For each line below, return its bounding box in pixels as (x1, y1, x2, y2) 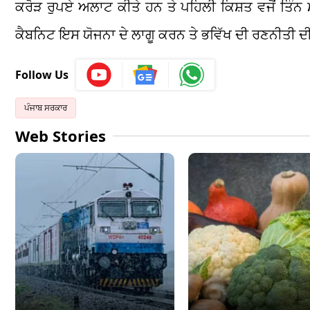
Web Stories (15, 125, 106, 146)
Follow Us (15, 66, 69, 82)
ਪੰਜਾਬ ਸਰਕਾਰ (24, 101, 67, 113)
